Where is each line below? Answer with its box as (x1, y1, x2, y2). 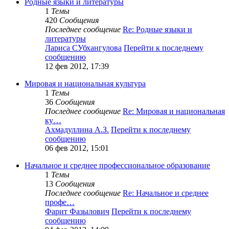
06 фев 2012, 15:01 (45, 144, 109, 153)
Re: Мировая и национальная (123, 107, 225, 116)
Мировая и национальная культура (25, 79, 146, 88)
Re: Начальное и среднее (123, 189, 209, 198)
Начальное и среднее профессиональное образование (25, 161, 210, 170)
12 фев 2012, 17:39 (45, 62, 109, 71)
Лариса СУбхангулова (45, 43, 122, 53)
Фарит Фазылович (45, 207, 109, 216)
